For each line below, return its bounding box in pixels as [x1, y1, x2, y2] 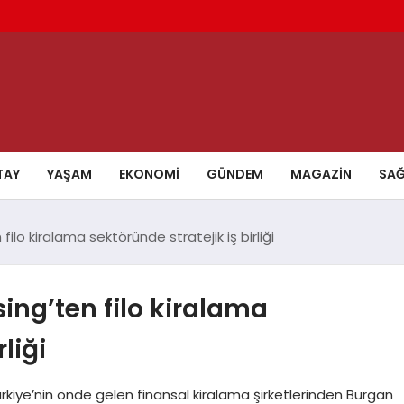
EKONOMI [119, 164, 179, 183]
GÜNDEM [207, 164, 263, 183]
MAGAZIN [290, 164, 352, 183]
